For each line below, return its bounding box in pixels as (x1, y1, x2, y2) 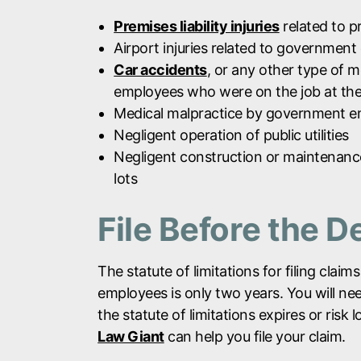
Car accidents (114, 61, 207, 78)
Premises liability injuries (114, 18, 280, 35)
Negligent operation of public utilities (114, 127, 349, 143)
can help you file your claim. (164, 328, 346, 345)
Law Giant (98, 328, 164, 345)
